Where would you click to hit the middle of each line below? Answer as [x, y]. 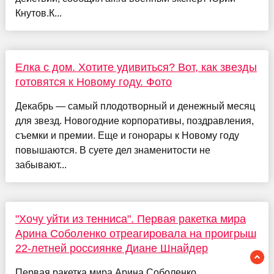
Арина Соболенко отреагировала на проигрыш [135, 234]
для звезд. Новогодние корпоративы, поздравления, [134, 121]
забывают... [41, 165]
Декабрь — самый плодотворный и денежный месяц [135, 106]
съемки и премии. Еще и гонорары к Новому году [127, 136]
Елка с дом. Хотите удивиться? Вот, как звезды [136, 68]
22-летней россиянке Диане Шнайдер [111, 249]
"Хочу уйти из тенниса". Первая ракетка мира [130, 219]
